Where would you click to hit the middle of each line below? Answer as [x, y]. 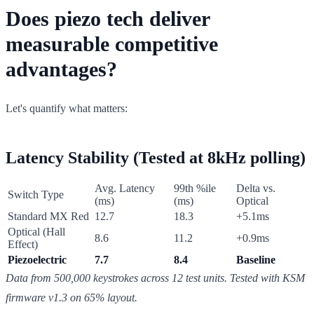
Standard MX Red [48, 216]
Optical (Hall [36, 231]
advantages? [61, 69]
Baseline [256, 259]
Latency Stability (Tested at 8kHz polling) [156, 157]
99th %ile [195, 188]
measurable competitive [112, 43]
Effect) [23, 244]
